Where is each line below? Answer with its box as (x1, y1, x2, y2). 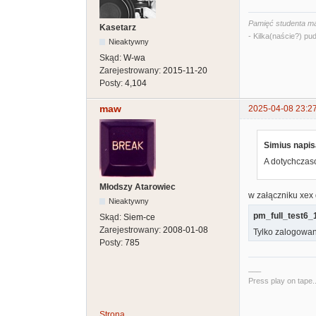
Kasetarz (99, 23, 136, 33)
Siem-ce (123, 212, 155, 223)
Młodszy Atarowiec (99, 182, 176, 193)
